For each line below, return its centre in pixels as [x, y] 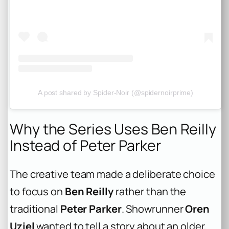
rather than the [150, 192]
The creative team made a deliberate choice [112, 174]
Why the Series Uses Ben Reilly [113, 129]
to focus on [37, 192]
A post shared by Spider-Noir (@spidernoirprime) [116, 92]
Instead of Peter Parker [85, 145]
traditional [35, 209]
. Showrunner [153, 209]
